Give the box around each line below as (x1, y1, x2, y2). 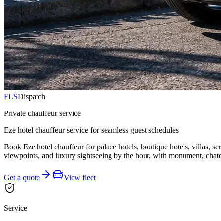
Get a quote (4, 173, 40, 182)
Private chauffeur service (4, 109, 81, 117)
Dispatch (18, 92, 45, 101)
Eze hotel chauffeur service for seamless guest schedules (4, 125, 179, 134)
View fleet (64, 173, 96, 182)
